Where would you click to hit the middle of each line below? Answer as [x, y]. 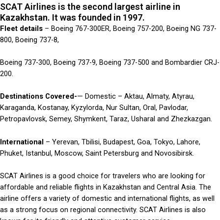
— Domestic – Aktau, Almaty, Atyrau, [136, 96]
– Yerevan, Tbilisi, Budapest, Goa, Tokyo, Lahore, [122, 142]
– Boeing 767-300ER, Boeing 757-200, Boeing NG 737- [130, 28]
